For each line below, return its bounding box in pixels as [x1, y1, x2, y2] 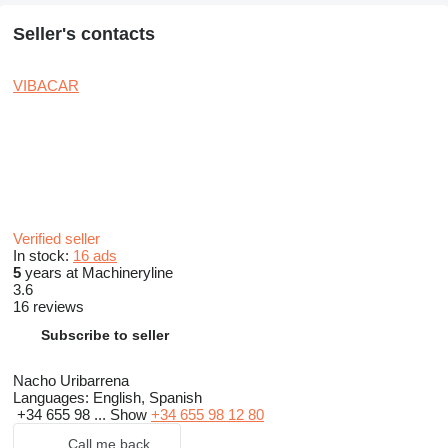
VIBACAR [13, 77, 79, 95]
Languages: [13, 389, 89, 407]
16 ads [73, 247, 117, 265]
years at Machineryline [21, 264, 173, 282]
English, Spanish [89, 389, 202, 407]
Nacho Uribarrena [13, 372, 129, 390]
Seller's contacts [13, 24, 155, 45]
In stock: [13, 247, 73, 265]
